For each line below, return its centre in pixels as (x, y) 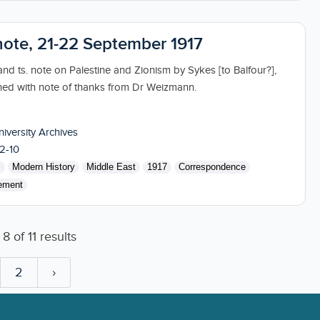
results (56, 236)
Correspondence (212, 166)
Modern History (43, 166)
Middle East (111, 166)
